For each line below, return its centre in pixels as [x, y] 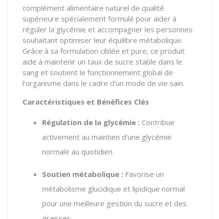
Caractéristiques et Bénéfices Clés [86, 101]
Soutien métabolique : [83, 174]
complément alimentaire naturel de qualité [93, 8]
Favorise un [143, 174]
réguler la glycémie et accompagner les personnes [108, 29]
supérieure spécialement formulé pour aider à [99, 18]
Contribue [157, 122]
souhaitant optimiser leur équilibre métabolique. [103, 40]
